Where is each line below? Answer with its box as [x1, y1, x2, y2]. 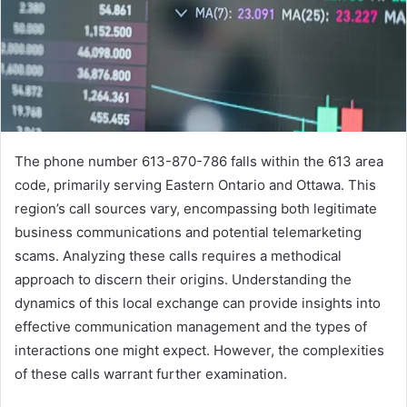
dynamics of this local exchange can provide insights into [15, 293, 381, 312]
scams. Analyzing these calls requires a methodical [15, 246, 342, 264]
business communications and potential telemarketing [15, 223, 362, 241]
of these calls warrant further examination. [15, 364, 287, 382]
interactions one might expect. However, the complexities [15, 341, 384, 359]
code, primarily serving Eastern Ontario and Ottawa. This [15, 175, 376, 194]
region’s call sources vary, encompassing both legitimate [15, 199, 377, 217]
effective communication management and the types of [15, 317, 367, 335]
